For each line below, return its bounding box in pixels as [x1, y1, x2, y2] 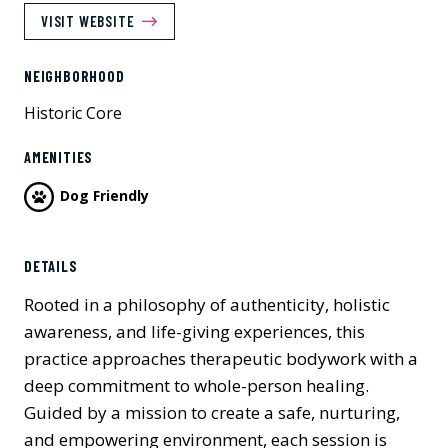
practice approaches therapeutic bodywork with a [24, 347, 418, 370]
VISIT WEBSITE [41, 12, 135, 30]
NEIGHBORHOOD [24, 68, 125, 85]
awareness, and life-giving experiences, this [24, 320, 365, 343]
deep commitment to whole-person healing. [24, 374, 369, 397]
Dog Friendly [60, 185, 149, 205]
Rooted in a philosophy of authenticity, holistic [24, 293, 390, 316]
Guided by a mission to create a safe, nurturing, [24, 401, 400, 424]
